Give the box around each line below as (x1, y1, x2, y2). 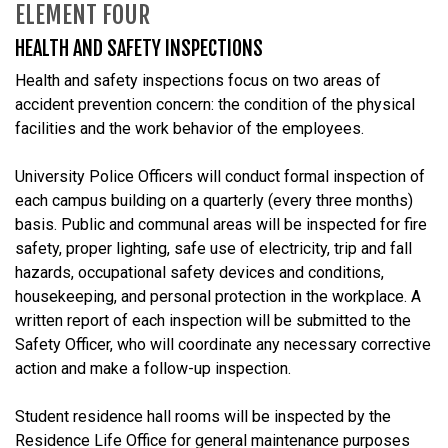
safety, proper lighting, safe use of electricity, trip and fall (15, 238, 412, 258)
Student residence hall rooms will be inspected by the (15, 406, 391, 426)
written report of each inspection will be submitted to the (15, 310, 411, 330)
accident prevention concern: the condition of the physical (15, 94, 415, 114)
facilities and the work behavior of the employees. (15, 118, 364, 138)
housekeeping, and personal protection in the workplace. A (15, 286, 421, 306)
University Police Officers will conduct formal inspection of (15, 166, 425, 186)
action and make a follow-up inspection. (15, 358, 291, 378)
